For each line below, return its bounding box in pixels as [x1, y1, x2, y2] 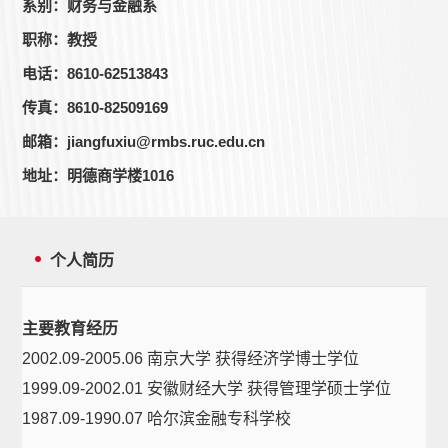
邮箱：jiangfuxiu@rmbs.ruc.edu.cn [22, 133, 266, 150]
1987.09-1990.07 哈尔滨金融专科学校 [22, 410, 292, 427]
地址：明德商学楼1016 [22, 167, 175, 184]
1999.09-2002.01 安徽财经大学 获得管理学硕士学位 [22, 380, 392, 397]
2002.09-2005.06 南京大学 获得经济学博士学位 [22, 350, 360, 367]
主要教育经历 [22, 320, 119, 337]
